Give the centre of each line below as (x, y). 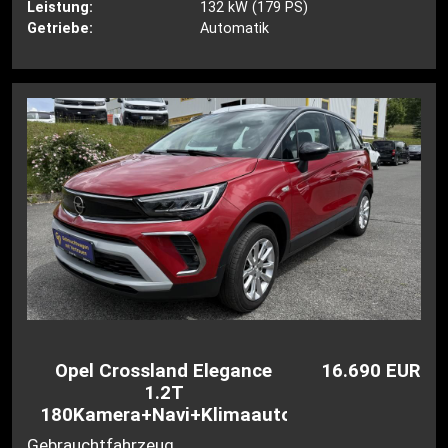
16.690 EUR (370, 370)
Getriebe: (60, 28)
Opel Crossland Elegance (164, 370)
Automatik (234, 28)
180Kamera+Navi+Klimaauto (166, 414)
